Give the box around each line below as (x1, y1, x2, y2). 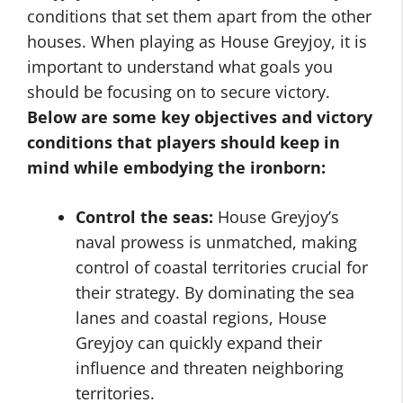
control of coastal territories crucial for (76, 256, 368, 278)
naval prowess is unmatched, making (76, 231, 357, 253)
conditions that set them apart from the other (27, 5, 372, 27)
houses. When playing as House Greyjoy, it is (27, 31, 367, 52)
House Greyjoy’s (213, 206, 339, 228)
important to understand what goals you (27, 56, 333, 77)
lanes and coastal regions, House (76, 307, 327, 328)
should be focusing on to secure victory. (27, 81, 330, 103)
